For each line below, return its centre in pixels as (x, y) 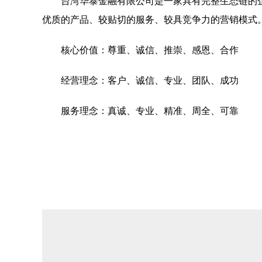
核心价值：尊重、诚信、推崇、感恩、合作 (150, 50)
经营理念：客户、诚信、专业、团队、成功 (150, 80)
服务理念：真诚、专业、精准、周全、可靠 (150, 111)
